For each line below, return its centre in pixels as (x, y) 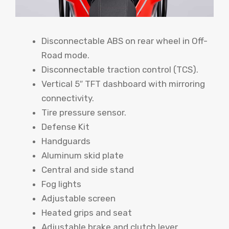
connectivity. (68, 98)
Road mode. (65, 55)
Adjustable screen (78, 199)
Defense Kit (65, 127)
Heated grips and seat (87, 213)
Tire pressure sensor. (84, 113)
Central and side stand (88, 170)
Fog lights (61, 184)
